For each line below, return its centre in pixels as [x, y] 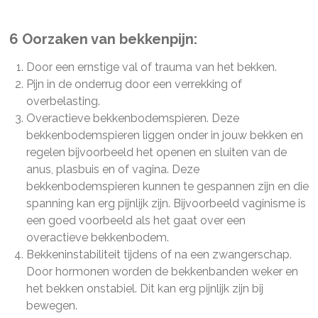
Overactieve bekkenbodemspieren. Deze [132, 118]
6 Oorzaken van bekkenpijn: [103, 39]
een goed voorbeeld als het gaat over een [136, 220]
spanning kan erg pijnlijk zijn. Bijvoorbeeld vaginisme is [166, 203]
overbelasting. [63, 101]
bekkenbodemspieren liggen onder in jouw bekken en [164, 135]
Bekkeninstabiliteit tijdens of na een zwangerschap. [159, 254]
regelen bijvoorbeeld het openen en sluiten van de [156, 152]
